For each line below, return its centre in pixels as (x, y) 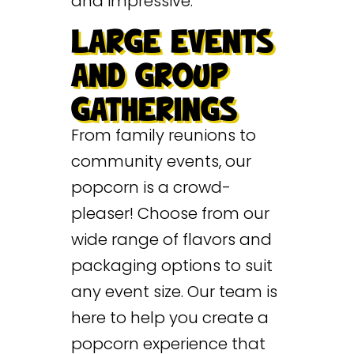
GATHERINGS (154, 111)
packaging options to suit (171, 265)
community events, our (161, 161)
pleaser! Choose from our (170, 213)
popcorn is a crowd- (151, 187)
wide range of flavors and (171, 239)
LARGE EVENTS (172, 43)
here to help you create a (169, 317)
